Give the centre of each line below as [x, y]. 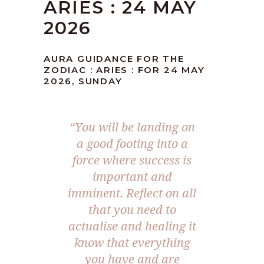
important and [132, 177]
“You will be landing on [132, 127]
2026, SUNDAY [83, 81]
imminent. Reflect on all [132, 193]
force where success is [132, 160]
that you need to [132, 210]
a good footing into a [132, 144]
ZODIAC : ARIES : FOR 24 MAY [124, 70]
